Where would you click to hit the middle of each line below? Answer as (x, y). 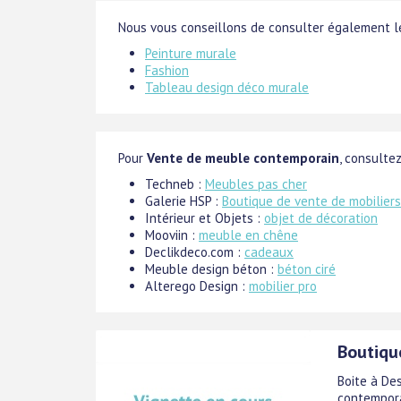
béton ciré (307, 269)
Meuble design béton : (211, 269)
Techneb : (175, 184)
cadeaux (269, 252)
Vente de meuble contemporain (243, 158)
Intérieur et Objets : (205, 218)
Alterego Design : (197, 286)
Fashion (167, 71)
